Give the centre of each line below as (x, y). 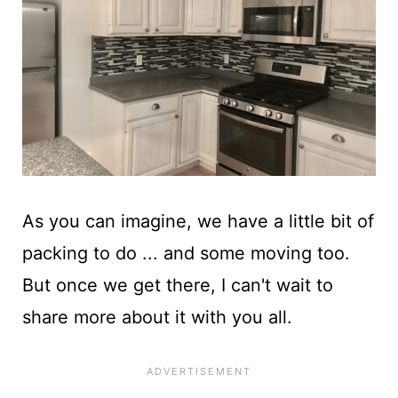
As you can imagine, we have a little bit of (198, 221)
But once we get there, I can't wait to (177, 285)
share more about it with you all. (157, 317)
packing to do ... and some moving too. (186, 253)
